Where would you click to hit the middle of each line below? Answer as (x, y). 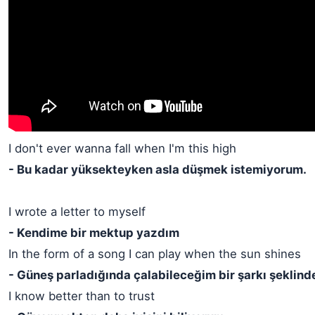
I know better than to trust (82, 296)
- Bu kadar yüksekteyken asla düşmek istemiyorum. (157, 169)
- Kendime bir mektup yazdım (94, 233)
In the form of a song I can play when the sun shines (155, 254)
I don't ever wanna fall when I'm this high (122, 148)
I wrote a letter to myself (77, 212)
